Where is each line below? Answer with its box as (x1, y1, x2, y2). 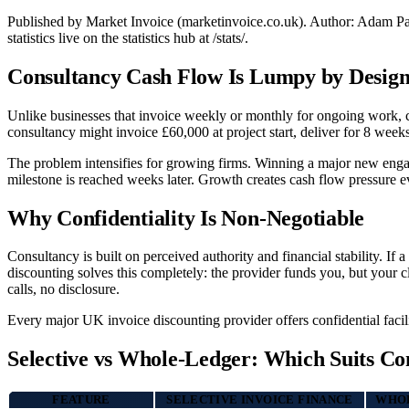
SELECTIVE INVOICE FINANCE (166, 393, 353, 407)
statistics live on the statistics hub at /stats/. (7, 29, 248, 46)
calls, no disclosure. (7, 281, 120, 298)
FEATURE (52, 393, 110, 407)
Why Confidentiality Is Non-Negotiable (7, 205, 365, 230)
